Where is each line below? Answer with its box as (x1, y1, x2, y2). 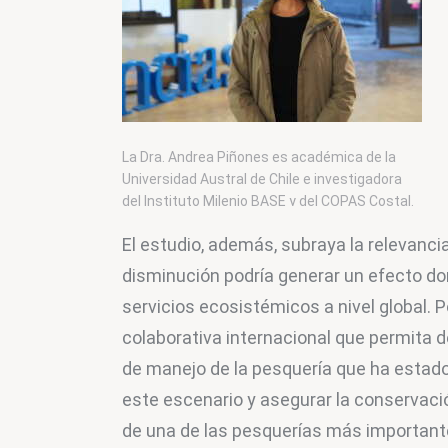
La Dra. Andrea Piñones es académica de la (122, 149, 396, 166)
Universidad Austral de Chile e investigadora (122, 171, 402, 188)
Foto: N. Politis (122, 215, 212, 232)
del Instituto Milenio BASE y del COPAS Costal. (122, 193, 414, 210)
